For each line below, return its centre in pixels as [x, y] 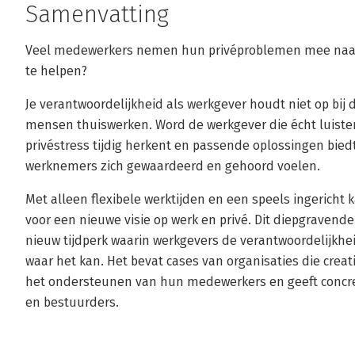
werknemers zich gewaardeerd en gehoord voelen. [173, 166]
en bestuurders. [72, 302]
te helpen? [56, 71]
